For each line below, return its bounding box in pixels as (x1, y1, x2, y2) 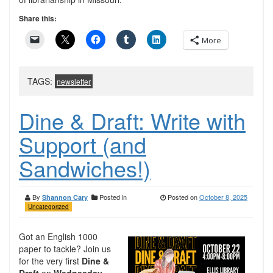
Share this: (19, 13, 57, 24)
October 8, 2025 (199, 192, 247, 202)
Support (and (19, 129, 146, 160)
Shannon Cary (42, 193, 88, 202)
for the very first (19, 255, 82, 267)
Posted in (97, 192, 127, 202)
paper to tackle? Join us (19, 243, 111, 255)
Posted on (166, 192, 199, 202)
